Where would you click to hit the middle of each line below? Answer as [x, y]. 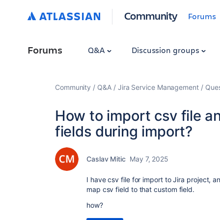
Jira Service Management [158, 87]
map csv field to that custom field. [141, 189]
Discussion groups [166, 50]
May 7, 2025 [149, 159]
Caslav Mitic [106, 159]
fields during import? [124, 131]
